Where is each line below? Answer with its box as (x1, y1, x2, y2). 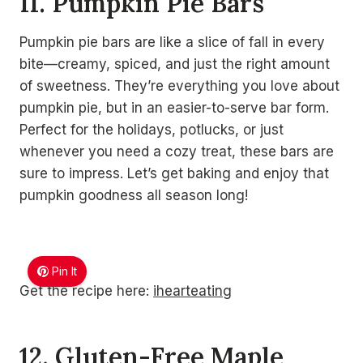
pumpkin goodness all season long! (19, 187, 248, 203)
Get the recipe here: (19, 283, 153, 299)
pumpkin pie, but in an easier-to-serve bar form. (19, 100, 329, 116)
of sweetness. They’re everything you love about (19, 78, 340, 94)
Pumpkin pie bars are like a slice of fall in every (19, 34, 325, 50)
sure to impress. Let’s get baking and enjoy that (19, 165, 329, 181)
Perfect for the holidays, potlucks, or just (19, 122, 284, 138)
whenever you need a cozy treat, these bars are (19, 143, 334, 160)
